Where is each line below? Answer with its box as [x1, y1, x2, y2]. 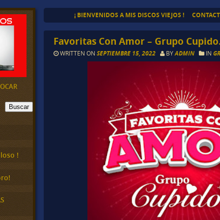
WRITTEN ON [58, 49, 97, 57]
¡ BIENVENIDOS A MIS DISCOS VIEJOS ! [74, 11, 184, 19]
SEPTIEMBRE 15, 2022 [97, 49, 158, 58]
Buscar [9, 103, 29, 110]
